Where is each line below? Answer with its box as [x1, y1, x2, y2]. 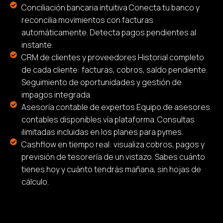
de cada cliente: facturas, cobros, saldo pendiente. [21, 64, 208, 76]
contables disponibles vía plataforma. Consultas [21, 114, 195, 125]
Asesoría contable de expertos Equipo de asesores [21, 102, 210, 113]
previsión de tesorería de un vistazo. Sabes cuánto [21, 151, 205, 163]
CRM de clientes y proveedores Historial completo [21, 52, 204, 63]
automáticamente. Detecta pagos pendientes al [21, 27, 196, 38]
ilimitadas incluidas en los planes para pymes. [21, 126, 183, 138]
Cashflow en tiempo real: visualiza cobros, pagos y [21, 139, 205, 150]
